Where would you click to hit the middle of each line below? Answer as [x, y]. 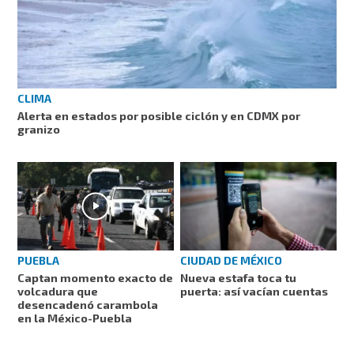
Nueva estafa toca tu [238, 277]
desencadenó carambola [88, 304]
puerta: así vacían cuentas [254, 291]
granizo [39, 130]
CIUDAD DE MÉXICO [231, 260]
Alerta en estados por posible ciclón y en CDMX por [159, 116]
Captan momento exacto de [96, 277]
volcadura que [58, 291]
